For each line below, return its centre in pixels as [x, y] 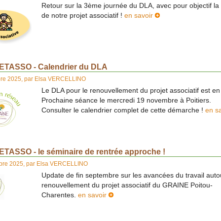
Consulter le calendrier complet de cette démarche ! [123, 110]
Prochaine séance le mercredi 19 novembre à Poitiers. [126, 101]
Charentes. [60, 195]
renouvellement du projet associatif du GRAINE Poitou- [127, 185]
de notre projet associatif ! [83, 16]
